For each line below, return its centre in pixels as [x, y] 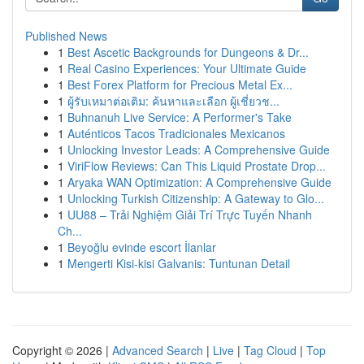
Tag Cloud [270, 350]
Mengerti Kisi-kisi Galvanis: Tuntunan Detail [179, 263]
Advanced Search [158, 350]
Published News [66, 36]
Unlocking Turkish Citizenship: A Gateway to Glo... [196, 198]
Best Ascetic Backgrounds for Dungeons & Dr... [188, 52]
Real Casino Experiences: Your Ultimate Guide [187, 68]
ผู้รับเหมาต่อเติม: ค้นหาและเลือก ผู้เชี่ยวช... [173, 101]
